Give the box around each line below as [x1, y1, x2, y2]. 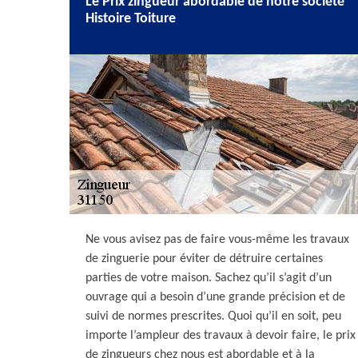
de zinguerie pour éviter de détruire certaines [86, 253, 323, 265]
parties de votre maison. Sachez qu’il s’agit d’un [86, 272, 332, 284]
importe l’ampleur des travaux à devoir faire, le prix [86, 329, 356, 342]
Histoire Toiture [86, 11, 176, 26]
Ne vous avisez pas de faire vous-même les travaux [86, 233, 349, 246]
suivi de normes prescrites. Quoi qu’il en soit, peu [86, 310, 341, 323]
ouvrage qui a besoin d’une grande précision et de [86, 291, 345, 304]
